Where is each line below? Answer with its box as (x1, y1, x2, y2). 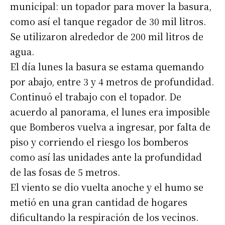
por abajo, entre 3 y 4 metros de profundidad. (10, 75, 214, 88)
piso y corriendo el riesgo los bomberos (10, 135, 188, 149)
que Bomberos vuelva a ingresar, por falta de (10, 120, 210, 134)
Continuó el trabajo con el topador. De (10, 90, 181, 103)
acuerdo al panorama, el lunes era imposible (10, 105, 210, 119)
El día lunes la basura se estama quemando (10, 60, 204, 73)
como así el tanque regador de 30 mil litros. (10, 15, 206, 28)
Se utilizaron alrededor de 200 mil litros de (10, 30, 203, 43)
